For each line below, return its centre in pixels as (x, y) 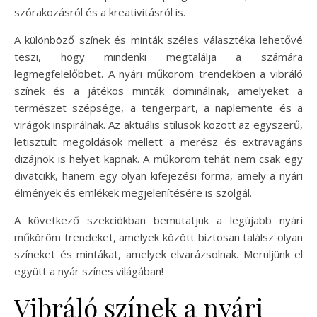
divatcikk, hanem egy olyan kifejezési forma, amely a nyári (158, 175)
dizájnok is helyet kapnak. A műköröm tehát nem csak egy (158, 158)
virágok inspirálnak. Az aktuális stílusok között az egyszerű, (158, 125)
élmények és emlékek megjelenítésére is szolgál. (133, 192)
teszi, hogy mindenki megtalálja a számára (158, 57)
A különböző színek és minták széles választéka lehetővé (158, 40)
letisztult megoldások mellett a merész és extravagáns (158, 142)
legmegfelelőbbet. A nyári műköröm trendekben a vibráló (158, 74)
